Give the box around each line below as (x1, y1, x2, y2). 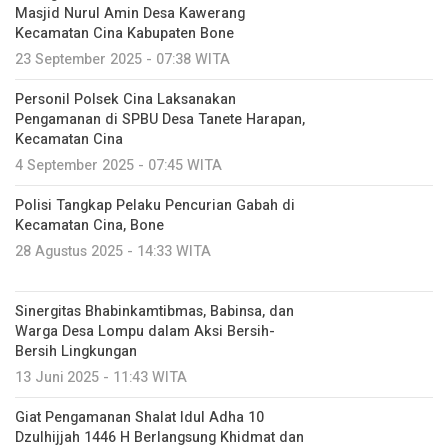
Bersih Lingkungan (15, 341, 137, 362)
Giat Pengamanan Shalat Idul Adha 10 (15, 407, 264, 428)
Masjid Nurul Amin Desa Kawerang (15, 3, 245, 24)
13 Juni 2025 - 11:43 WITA (15, 367, 187, 388)
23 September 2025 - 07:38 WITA (15, 49, 230, 70)
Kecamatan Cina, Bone (15, 215, 164, 236)
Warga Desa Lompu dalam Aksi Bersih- (15, 321, 275, 342)
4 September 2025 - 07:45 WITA (15, 155, 222, 176)
